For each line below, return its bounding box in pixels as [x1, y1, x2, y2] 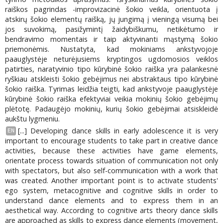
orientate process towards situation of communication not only [5, 156, 218, 166]
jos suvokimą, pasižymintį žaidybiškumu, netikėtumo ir [5, 24, 218, 34]
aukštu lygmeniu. [5, 113, 60, 123]
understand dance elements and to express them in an [5, 196, 218, 206]
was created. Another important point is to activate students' [5, 176, 218, 186]
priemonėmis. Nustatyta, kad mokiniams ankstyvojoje [5, 44, 218, 54]
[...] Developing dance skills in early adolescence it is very [17, 126, 218, 136]
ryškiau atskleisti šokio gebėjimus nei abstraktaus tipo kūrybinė [5, 74, 218, 84]
